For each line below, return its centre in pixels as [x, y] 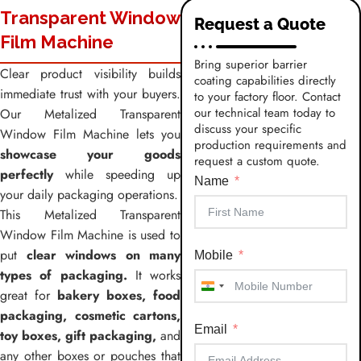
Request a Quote [260, 24]
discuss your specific [248, 129]
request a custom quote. [257, 161]
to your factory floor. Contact [268, 96]
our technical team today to [265, 112]
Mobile [214, 255]
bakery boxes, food [119, 295]
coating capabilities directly [265, 80]
